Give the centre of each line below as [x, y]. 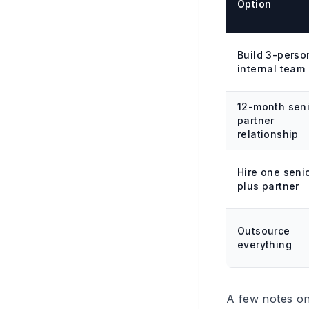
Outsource [264, 231]
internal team [271, 69]
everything [265, 245]
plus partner [268, 186]
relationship [268, 134]
